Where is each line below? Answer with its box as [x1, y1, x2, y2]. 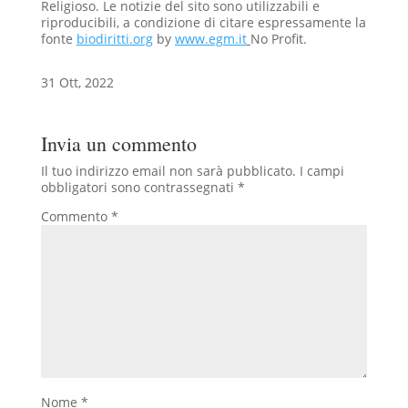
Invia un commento [40, 129, 197, 157]
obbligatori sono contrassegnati [40, 178, 238, 196]
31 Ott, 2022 [40, 73, 114, 91]
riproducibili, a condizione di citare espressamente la [40, 13, 366, 31]
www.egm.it [174, 29, 247, 47]
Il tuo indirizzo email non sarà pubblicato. [40, 161, 296, 179]
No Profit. [250, 29, 307, 47]
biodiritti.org [76, 29, 153, 47]
